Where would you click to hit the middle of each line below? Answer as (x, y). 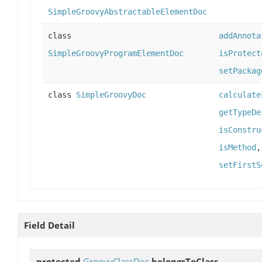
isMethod (237, 148)
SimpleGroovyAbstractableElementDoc (127, 12)
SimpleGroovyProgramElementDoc (116, 54)
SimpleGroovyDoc (111, 95)
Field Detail (49, 225)
